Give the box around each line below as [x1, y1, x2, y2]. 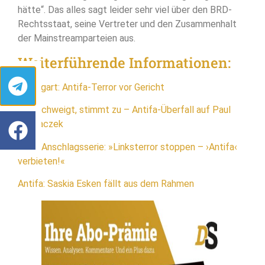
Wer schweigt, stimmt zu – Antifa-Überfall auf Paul [18, 104, 231, 116]
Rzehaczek [18, 118, 63, 130]
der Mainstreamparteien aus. [18, 33, 135, 44]
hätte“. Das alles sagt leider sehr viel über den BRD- [18, 4, 232, 16]
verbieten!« [18, 155, 65, 167]
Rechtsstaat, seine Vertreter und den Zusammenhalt [18, 18, 237, 30]
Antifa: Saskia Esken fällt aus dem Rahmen [18, 177, 194, 189]
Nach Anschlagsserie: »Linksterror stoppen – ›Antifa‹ [18, 141, 237, 153]
